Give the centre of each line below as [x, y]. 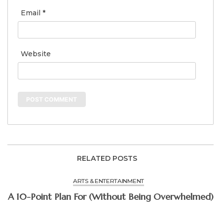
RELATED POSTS [107, 159]
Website [36, 54]
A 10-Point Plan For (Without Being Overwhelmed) [151, 197]
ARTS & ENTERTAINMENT [109, 181]
